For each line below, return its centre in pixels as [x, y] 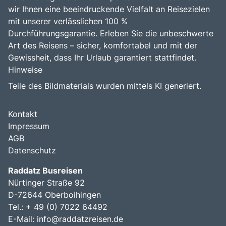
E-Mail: [22, 219]
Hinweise [25, 69]
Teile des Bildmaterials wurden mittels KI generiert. [105, 86]
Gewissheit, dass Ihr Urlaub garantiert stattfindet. [102, 57]
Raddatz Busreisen [45, 170]
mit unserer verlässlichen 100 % [68, 21]
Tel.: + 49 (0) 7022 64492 [58, 207]
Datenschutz [32, 150]
